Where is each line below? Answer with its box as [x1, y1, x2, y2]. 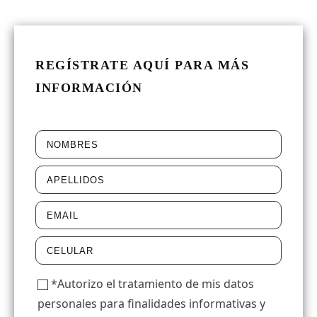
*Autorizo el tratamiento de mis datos [51, 276, 254, 292]
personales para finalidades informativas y [38, 296, 265, 311]
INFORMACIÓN [35, 81, 143, 95]
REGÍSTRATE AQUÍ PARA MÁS [35, 58, 249, 72]
